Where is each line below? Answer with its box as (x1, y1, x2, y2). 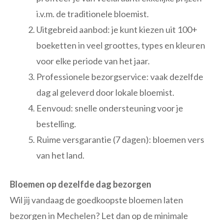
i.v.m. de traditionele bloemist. (36, 8, 149, 20)
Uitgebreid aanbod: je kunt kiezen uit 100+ (36, 24, 197, 35)
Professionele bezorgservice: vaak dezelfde (36, 71, 203, 82)
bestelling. (36, 118, 76, 130)
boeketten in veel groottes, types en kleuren (36, 40, 205, 51)
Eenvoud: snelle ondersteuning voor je (36, 103, 183, 114)
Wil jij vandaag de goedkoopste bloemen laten (10, 194, 183, 206)
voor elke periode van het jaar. (36, 55, 150, 67)
